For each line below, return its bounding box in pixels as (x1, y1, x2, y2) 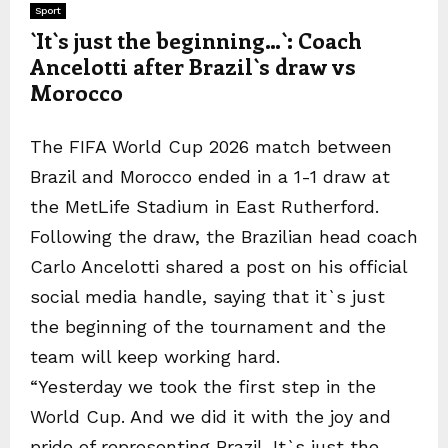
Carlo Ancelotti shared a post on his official (30, 255, 407, 277)
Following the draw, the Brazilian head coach (30, 225, 418, 247)
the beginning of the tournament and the (30, 315, 386, 337)
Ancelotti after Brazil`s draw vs (30, 50, 356, 81)
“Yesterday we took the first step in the (30, 375, 376, 397)
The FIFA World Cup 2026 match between (30, 135, 392, 157)
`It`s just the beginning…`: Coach (30, 24, 362, 55)
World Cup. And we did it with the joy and (30, 405, 391, 427)
